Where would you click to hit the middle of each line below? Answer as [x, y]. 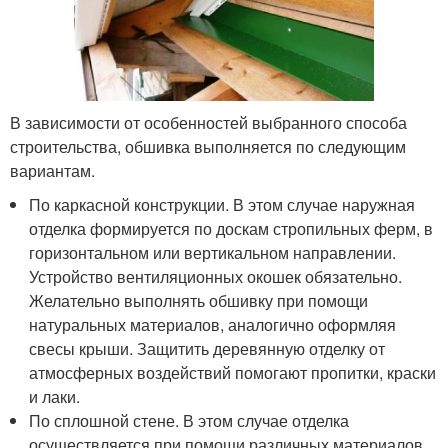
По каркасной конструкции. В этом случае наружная [222, 205]
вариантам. [52, 171]
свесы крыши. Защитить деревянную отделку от [207, 349]
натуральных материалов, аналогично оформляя [213, 325]
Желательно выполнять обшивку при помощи [199, 301]
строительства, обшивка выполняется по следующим [208, 147]
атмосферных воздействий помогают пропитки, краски [233, 373]
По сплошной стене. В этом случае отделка [189, 421]
